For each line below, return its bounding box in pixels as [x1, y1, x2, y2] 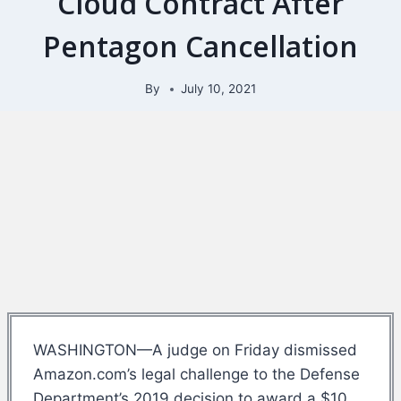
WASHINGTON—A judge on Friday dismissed [33, 340, 357, 359]
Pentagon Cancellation [43, 26, 358, 65]
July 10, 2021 [181, 81, 257, 97]
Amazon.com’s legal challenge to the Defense [33, 364, 360, 383]
